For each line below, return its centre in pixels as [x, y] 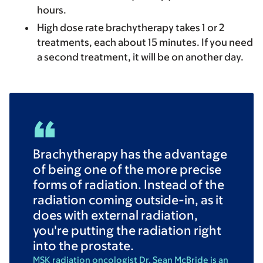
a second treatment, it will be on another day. [141, 57]
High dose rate [71, 27]
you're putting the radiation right [127, 230]
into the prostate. [83, 245]
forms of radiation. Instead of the [129, 184]
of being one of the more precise [127, 169]
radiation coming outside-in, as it [128, 200]
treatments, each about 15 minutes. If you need [145, 42]
